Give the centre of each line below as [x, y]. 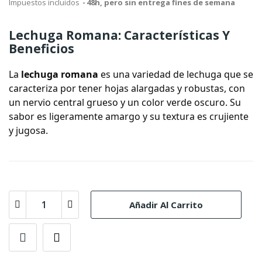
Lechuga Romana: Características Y [119, 35]
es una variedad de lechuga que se [176, 74]
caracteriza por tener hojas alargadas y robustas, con [127, 88]
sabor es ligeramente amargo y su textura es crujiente [129, 116]
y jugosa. [28, 130]
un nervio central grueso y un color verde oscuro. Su [125, 102]
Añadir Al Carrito [166, 204]
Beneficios [42, 49]
